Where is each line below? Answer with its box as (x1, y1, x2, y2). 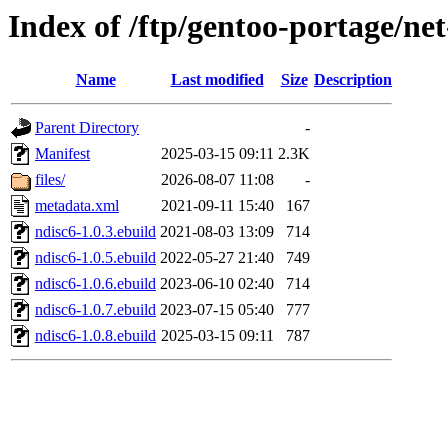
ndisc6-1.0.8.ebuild (35, 327, 156, 345)
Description (314, 71, 392, 89)
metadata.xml (35, 197, 119, 215)
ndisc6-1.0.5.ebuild (35, 249, 156, 267)
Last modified (170, 71, 264, 89)
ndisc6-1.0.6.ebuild (35, 275, 156, 293)
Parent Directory (35, 119, 139, 137)
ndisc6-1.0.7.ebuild (35, 301, 156, 319)
